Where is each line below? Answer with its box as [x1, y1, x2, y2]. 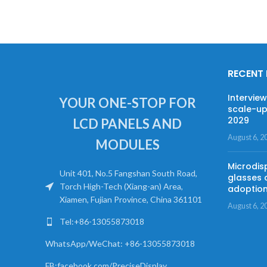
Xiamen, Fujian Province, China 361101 [60, 194, 202, 204]
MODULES [95, 136, 160, 153]
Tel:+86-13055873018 [60, 216, 144, 226]
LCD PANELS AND [73, 116, 182, 132]
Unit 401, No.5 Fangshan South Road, [60, 168, 197, 178]
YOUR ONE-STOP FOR [58, 95, 196, 111]
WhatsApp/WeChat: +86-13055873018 [45, 238, 195, 249]
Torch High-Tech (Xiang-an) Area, [60, 181, 183, 191]
